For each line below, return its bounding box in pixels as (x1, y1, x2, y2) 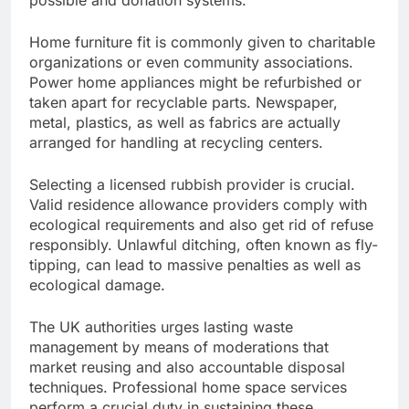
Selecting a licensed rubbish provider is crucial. (29, 175, 355, 194)
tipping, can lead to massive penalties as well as (29, 256, 361, 275)
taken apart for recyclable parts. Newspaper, (29, 93, 338, 112)
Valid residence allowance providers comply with (29, 195, 367, 215)
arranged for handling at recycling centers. (29, 133, 323, 152)
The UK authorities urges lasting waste (29, 318, 293, 337)
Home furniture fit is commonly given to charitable (29, 33, 375, 52)
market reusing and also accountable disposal (29, 358, 345, 377)
